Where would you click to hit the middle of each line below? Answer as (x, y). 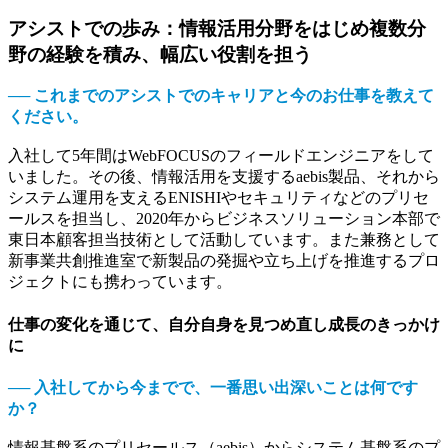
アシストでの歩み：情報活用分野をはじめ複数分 (217, 28)
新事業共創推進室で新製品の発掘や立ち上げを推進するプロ (224, 261)
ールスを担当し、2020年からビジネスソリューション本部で (224, 219)
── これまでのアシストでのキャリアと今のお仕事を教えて (221, 96)
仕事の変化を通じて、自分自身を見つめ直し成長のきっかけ (224, 324)
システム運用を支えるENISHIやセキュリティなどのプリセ (218, 198)
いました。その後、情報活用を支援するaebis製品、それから (224, 177)
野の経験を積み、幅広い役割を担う (160, 54)
